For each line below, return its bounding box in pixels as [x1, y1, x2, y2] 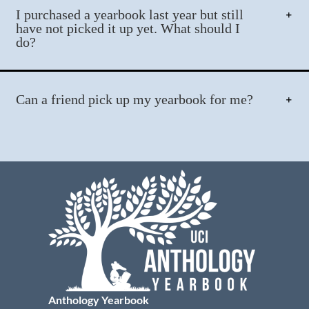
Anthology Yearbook [48, 292, 150, 306]
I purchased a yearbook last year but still [16, 6, 244, 22]
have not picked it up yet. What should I [16, 20, 241, 36]
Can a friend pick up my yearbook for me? [16, 91, 254, 107]
